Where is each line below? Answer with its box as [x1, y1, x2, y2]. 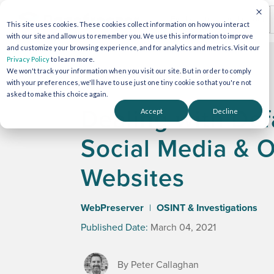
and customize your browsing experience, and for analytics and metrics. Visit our [7, 43, 260, 51]
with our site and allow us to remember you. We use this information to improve [7, 32, 253, 40]
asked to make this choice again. [7, 90, 108, 98]
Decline [213, 106, 238, 115]
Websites [81, 163, 185, 193]
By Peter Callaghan [117, 259, 199, 271]
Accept [140, 106, 163, 115]
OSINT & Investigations [157, 202, 257, 214]
